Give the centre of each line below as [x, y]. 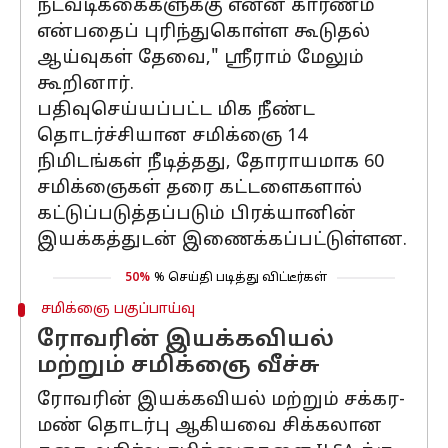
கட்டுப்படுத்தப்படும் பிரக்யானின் [196, 214]
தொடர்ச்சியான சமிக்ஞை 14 [172, 136]
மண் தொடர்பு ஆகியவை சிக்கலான [209, 426]
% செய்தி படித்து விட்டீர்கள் [240, 278]
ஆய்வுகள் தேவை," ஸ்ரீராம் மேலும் [200, 58]
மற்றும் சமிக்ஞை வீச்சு [178, 366]
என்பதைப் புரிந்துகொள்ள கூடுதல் [203, 32]
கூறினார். [85, 84]
